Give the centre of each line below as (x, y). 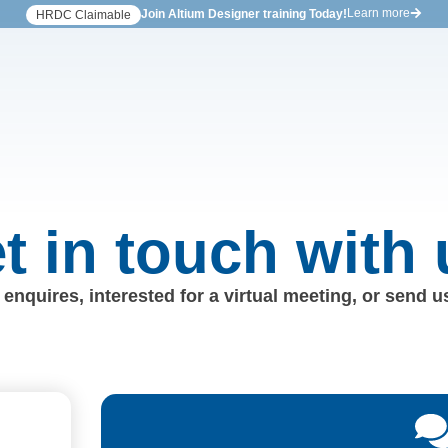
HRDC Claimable (83, 15)
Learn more (378, 13)
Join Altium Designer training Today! (244, 14)
